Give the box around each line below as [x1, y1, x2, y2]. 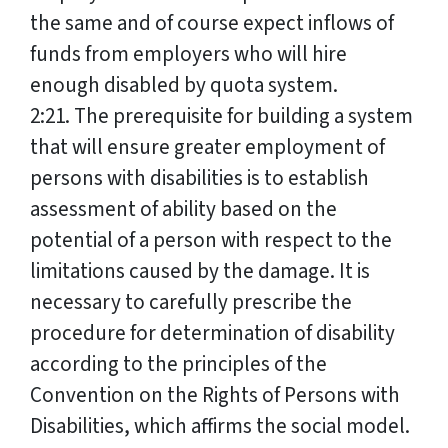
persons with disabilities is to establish [30, 163, 369, 194]
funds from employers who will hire [30, 39, 347, 70]
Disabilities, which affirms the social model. [30, 411, 410, 442]
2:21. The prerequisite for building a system [30, 101, 413, 132]
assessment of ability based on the [30, 194, 337, 225]
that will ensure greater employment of [30, 132, 385, 163]
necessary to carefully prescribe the [30, 287, 352, 318]
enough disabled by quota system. [30, 70, 338, 101]
